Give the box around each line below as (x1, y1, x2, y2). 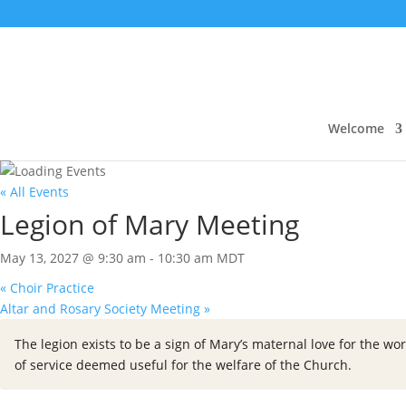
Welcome (327, 120, 384, 137)
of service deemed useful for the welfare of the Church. (14, 356, 352, 373)
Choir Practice (6, 279, 94, 296)
